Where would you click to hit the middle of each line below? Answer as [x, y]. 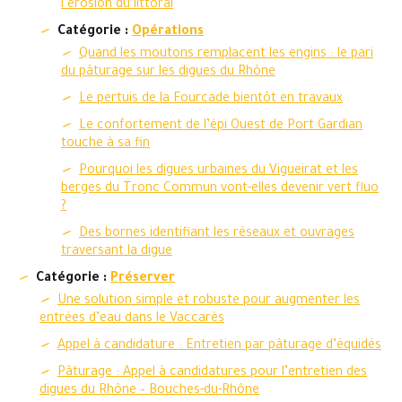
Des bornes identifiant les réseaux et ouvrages [217, 234]
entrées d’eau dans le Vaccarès [132, 319]
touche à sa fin [105, 144]
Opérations [168, 32]
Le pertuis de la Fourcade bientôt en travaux [211, 100]
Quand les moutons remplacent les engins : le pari [226, 55]
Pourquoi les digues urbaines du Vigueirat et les [218, 171]
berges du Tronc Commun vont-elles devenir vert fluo [220, 189]
